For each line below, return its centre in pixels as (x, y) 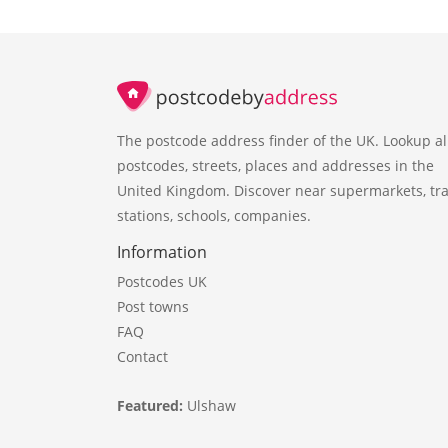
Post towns (153, 306)
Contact (142, 356)
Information (162, 251)
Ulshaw (211, 405)
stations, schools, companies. (214, 215)
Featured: (152, 405)
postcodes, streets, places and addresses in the (275, 165)
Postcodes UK (162, 281)
